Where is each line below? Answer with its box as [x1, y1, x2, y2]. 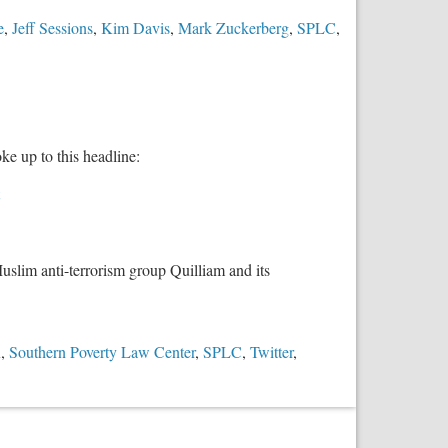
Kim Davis [101, 17, 170, 39]
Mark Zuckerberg [178, 17, 289, 39]
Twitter [250, 341, 293, 363]
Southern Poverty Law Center [9, 341, 195, 363]
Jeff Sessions [12, 17, 93, 39]
